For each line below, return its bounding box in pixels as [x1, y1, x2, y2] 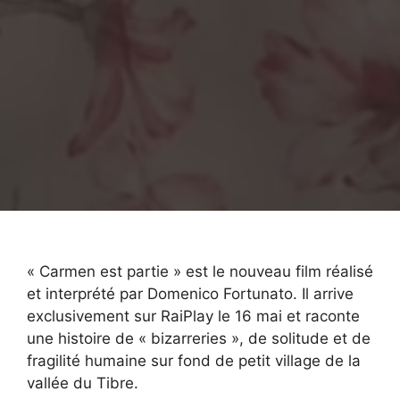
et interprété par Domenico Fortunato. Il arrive [27, 284, 354, 303]
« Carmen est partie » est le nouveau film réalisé [27, 262, 373, 280]
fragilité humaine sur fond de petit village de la [27, 351, 361, 370]
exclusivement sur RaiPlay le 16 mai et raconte [27, 306, 360, 325]
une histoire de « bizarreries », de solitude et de [27, 329, 371, 347]
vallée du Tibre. [27, 373, 138, 392]
